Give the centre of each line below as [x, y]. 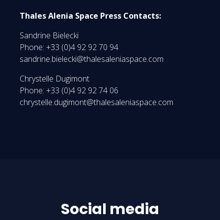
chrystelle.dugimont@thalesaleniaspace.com [96, 102]
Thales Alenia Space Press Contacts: [90, 15]
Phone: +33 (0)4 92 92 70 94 [73, 47]
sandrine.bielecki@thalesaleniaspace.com [92, 59]
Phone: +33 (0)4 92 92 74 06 [73, 90]
